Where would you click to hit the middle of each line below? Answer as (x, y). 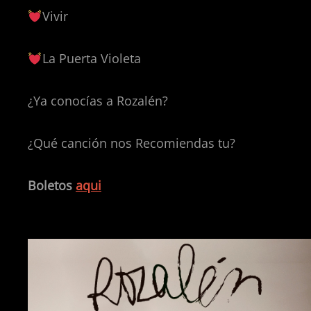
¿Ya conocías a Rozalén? (98, 101)
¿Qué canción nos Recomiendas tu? (132, 143)
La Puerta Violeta (91, 58)
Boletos (52, 185)
